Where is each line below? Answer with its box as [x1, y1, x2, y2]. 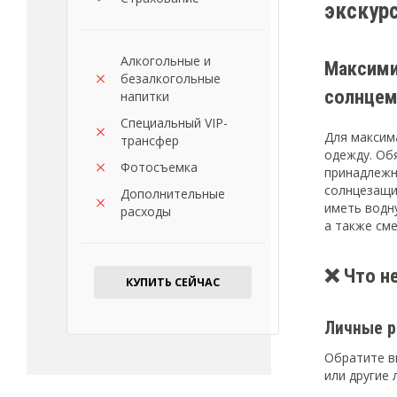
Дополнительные [121, 185, 225, 202]
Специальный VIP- [121, 114, 228, 131]
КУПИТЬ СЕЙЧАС [126, 275, 220, 290]
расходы [121, 203, 171, 220]
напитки [121, 88, 169, 105]
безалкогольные [121, 70, 221, 87]
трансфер [121, 132, 179, 149]
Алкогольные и [121, 52, 211, 69]
